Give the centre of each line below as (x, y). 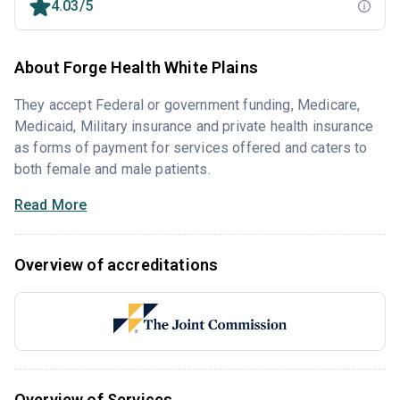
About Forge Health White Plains (136, 68)
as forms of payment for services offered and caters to (191, 148)
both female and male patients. (112, 170)
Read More (51, 205)
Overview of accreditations (117, 265)
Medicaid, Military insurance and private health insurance (194, 127)
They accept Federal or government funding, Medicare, (187, 105)
